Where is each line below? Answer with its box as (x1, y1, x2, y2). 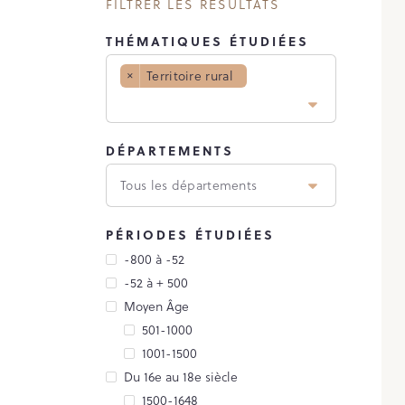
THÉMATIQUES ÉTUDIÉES (106, 32, 309, 50)
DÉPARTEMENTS (106, 141, 234, 159)
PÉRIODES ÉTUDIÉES (106, 225, 275, 243)
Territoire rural (146, 66, 233, 85)
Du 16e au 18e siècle (124, 367, 238, 386)
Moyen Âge (124, 297, 189, 316)
